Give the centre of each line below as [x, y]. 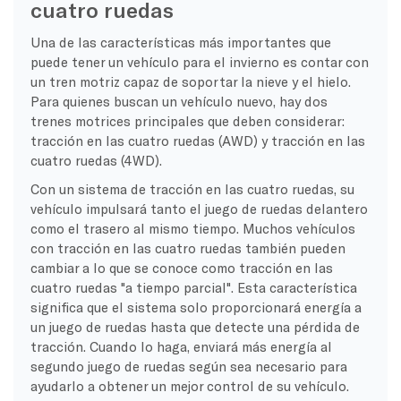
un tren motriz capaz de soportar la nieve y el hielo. [190, 81]
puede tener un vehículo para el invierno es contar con [199, 61]
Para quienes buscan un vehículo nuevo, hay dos [179, 101]
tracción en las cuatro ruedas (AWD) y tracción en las [197, 140]
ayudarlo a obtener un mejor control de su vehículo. [189, 385]
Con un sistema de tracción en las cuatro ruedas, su [192, 188]
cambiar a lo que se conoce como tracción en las [181, 267]
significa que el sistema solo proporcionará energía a [196, 307]
